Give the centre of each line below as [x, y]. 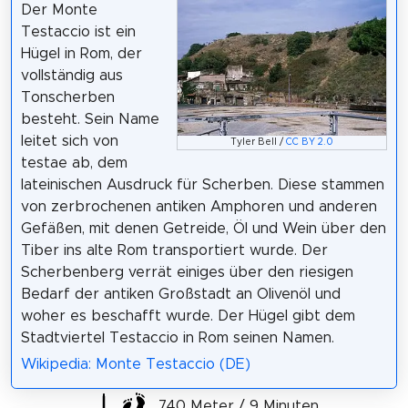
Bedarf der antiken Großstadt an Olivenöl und [180, 294]
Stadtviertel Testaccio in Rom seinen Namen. [177, 337]
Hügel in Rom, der [81, 53]
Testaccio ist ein [78, 31]
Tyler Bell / [259, 143]
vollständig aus [71, 75]
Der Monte [59, 10]
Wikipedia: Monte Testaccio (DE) [135, 364]
